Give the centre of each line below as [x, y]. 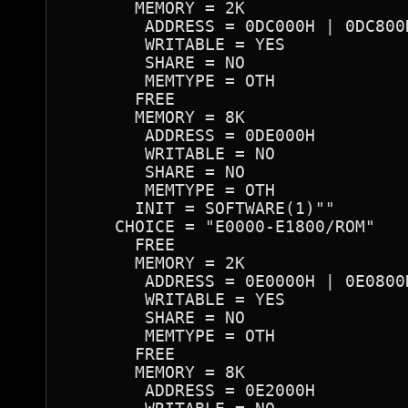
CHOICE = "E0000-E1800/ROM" [220, 226]
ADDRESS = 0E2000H [190, 390]
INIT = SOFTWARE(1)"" [200, 208]
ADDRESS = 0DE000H [190, 135]
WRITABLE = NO [170, 153]
